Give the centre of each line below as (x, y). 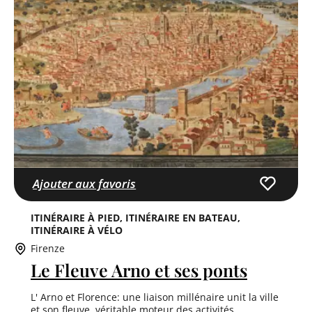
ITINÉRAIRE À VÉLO (77, 231)
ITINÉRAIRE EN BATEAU (181, 218)
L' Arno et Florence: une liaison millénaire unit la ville (155, 297)
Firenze (48, 249)
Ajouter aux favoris (85, 183)
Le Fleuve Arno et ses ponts (139, 270)
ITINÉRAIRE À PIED (75, 218)
